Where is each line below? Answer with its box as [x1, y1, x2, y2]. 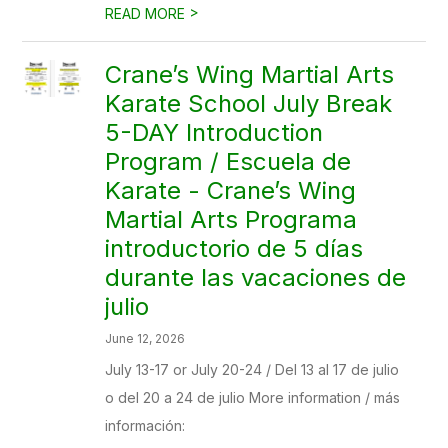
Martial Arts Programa [105, 205, 358, 234]
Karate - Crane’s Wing [105, 176, 357, 205]
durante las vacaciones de [105, 263, 407, 292]
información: [105, 417, 186, 434]
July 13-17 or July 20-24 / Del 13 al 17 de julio [105, 361, 400, 378]
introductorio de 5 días [105, 234, 364, 263]
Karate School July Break [105, 89, 393, 118]
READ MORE [105, 5, 190, 22]
